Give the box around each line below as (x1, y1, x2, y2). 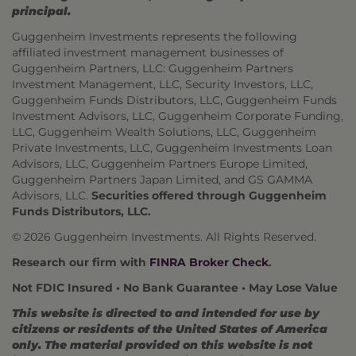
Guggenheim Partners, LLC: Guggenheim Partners (12, 61, 293, 75)
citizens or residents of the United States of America (12, 322, 327, 336)
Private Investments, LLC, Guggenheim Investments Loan (12, 141, 332, 155)
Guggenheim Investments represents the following (12, 29, 297, 44)
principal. (12, 4, 71, 18)
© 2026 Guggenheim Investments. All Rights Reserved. (12, 230, 316, 244)
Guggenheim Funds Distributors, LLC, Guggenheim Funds (12, 93, 337, 107)
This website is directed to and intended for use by (12, 306, 319, 320)
